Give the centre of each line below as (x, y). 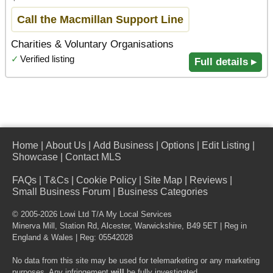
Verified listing (47, 59)
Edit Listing (226, 146)
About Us (66, 146)
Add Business (123, 146)
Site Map (163, 180)
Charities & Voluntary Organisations (92, 44)
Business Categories (163, 192)
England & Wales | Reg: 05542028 (73, 238)
